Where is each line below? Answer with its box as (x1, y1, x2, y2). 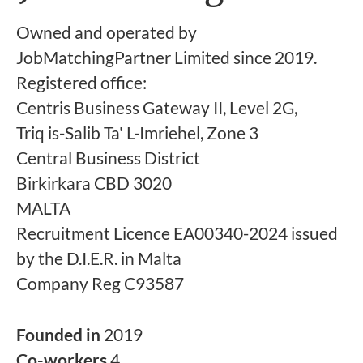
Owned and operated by (16, 21, 197, 42)
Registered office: (16, 71, 147, 92)
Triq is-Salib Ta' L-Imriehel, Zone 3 (16, 122, 258, 143)
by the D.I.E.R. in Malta (16, 247, 181, 268)
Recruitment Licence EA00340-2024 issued (16, 222, 338, 243)
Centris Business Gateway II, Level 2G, (16, 96, 297, 117)
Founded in (16, 323, 104, 344)
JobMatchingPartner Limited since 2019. (16, 46, 317, 67)
